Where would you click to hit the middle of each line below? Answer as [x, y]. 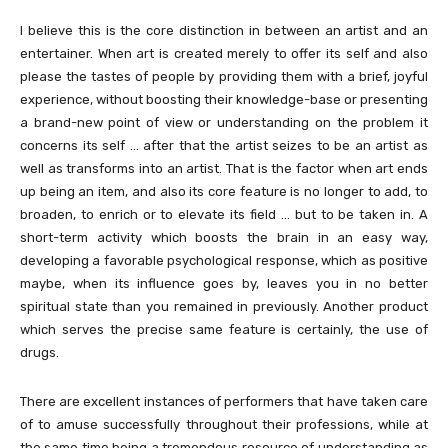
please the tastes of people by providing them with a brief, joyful [224, 76]
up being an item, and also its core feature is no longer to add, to [224, 191]
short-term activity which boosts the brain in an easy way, [224, 237]
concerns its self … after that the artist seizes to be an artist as [224, 145]
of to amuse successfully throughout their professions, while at [224, 424]
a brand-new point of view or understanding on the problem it [224, 122]
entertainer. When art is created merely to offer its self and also [224, 53]
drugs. [39, 352]
